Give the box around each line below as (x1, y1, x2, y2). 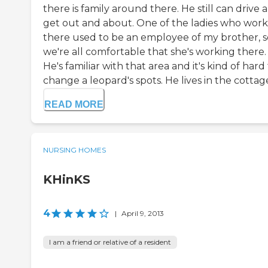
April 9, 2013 (121, 209, 164, 218)
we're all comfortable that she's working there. (43, 46, 266, 58)
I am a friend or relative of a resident (49, 237, 171, 247)
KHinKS (43, 172, 90, 187)
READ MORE (44, 99, 103, 110)
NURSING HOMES (43, 145, 106, 155)
